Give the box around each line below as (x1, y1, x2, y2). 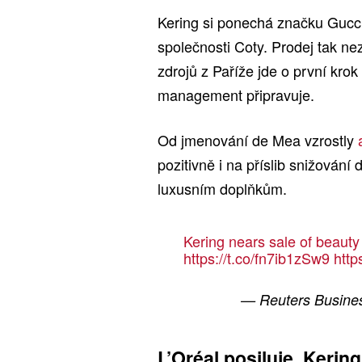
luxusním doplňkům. (158, 178, 287, 200)
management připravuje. (158, 84, 314, 106)
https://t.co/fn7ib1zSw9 (183, 247, 330, 269)
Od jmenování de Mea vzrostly (158, 129, 358, 151)
